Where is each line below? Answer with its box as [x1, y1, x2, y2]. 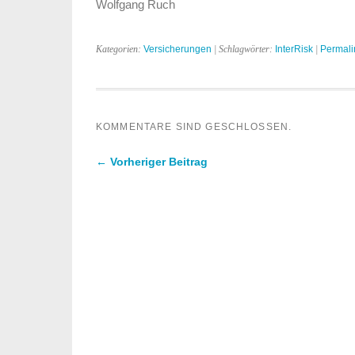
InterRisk [275, 44, 313, 55]
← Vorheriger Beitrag [96, 155, 208, 168]
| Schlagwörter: [212, 44, 275, 55]
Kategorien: [96, 44, 143, 55]
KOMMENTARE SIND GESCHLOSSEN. [96, 122, 292, 132]
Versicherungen [143, 44, 212, 55]
